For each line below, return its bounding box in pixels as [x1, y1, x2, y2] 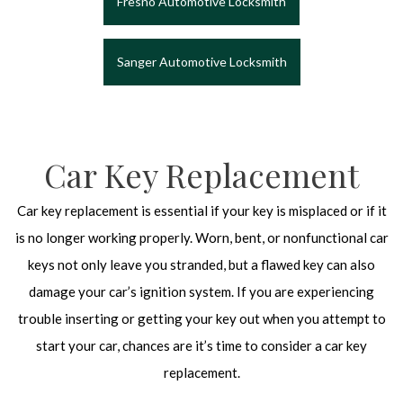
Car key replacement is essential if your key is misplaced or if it [16, 202, 387, 219]
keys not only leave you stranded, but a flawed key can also [28, 256, 375, 273]
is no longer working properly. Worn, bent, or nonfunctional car [14, 229, 389, 246]
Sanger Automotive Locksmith [116, 54, 287, 70]
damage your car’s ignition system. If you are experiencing [29, 283, 374, 300]
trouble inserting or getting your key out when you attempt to [17, 310, 386, 327]
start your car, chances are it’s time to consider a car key [36, 337, 367, 354]
